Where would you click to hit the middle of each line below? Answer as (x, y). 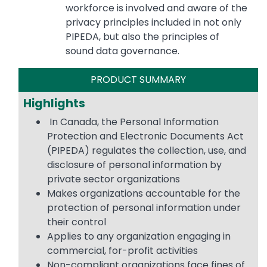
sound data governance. (122, 51)
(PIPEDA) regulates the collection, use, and (147, 151)
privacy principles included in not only (153, 23)
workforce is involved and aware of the (156, 8)
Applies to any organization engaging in (139, 237)
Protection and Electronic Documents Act (145, 136)
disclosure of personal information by (134, 165)
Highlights (55, 104)
